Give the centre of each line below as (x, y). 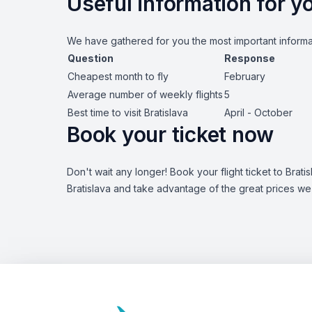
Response (250, 58)
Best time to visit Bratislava (128, 112)
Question (91, 58)
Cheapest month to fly (118, 76)
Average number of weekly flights (145, 94)
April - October (258, 112)
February (245, 76)
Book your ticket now (171, 134)
